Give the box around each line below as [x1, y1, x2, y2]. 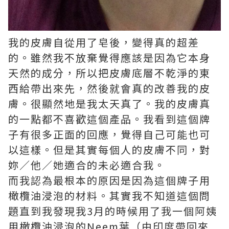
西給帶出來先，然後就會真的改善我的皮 [8, 81, 211, 96]
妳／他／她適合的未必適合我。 [8, 157, 166, 173]
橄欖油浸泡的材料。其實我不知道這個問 [8, 188, 211, 203]
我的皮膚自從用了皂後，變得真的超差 [8, 35, 199, 50]
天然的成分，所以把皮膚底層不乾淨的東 [8, 65, 211, 81]
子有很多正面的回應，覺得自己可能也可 [8, 127, 211, 142]
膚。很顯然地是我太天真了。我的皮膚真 [8, 96, 211, 111]
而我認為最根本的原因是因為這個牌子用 [8, 173, 211, 188]
